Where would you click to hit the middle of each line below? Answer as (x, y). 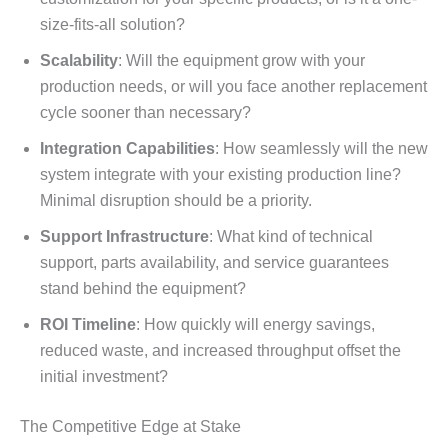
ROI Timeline (88, 324)
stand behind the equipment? (143, 288)
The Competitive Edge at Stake (130, 426)
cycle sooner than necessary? (145, 112)
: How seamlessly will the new (321, 148)
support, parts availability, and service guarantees (214, 262)
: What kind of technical (291, 236)
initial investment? (104, 376)
